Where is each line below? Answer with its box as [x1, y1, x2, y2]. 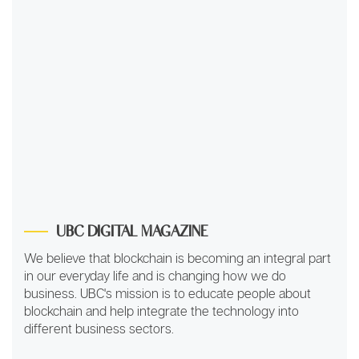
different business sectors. [24, 321, 174, 337]
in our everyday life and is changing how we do [24, 268, 286, 284]
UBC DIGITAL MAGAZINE [56, 220, 208, 241]
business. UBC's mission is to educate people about [24, 285, 311, 302]
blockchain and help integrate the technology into [24, 303, 299, 320]
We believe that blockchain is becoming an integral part [24, 250, 331, 267]
